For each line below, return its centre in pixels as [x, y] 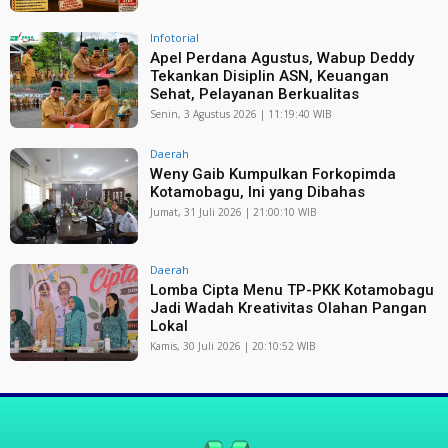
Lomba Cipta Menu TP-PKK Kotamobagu [292, 290]
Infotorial [175, 37]
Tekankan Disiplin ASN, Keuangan [270, 75]
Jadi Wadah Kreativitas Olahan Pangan [289, 308]
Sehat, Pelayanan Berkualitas [255, 93]
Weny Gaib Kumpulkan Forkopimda [273, 174]
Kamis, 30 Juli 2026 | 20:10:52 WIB [233, 346]
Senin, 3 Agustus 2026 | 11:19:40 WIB [241, 113]
